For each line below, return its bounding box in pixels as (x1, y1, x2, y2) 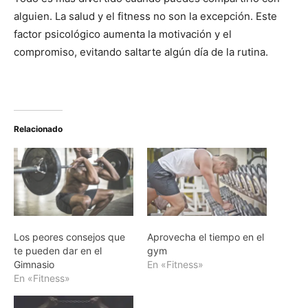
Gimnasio (14, 258, 54, 271)
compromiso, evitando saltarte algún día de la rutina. (14, 45, 268, 58)
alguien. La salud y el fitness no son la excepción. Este (14, 9, 277, 23)
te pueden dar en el (14, 245, 102, 257)
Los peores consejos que (14, 231, 125, 243)
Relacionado (14, 123, 63, 134)
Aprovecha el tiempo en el (147, 231, 264, 243)
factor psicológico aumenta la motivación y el (14, 27, 232, 41)
